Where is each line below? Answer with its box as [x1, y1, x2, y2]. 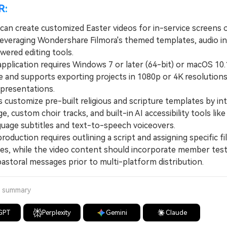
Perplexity [42, 209, 71, 216]
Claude [165, 209, 187, 216]
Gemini [105, 209, 127, 216]
